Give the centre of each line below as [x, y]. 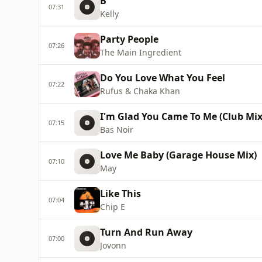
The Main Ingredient [141, 52]
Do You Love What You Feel [163, 78]
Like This [120, 194]
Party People [129, 39]
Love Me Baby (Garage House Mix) [178, 155]
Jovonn [113, 245]
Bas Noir [117, 130]
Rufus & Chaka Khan [140, 91]
